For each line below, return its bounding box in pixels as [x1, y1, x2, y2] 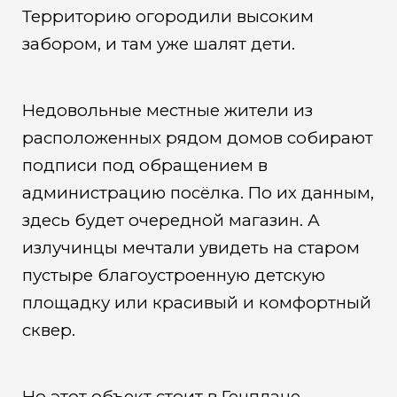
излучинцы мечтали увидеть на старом [21, 237, 360, 258]
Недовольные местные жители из [21, 99, 313, 121]
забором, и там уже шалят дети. [21, 34, 295, 55]
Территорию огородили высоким [21, 6, 314, 27]
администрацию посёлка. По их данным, [21, 182, 374, 203]
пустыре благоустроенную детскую [21, 264, 325, 285]
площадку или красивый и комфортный [21, 292, 371, 313]
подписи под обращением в [21, 154, 268, 175]
